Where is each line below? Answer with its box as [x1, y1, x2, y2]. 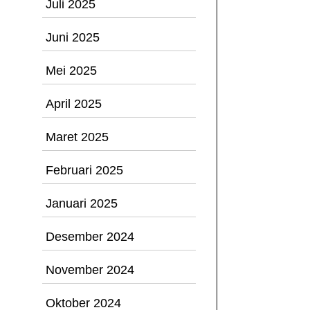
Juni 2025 [46, 30, 100, 44]
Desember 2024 [46, 230, 134, 244]
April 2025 [46, 97, 102, 111]
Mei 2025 [46, 64, 97, 77]
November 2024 [46, 263, 134, 277]
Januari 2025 [46, 197, 118, 210]
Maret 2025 [46, 130, 109, 144]
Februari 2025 [46, 163, 123, 177]
